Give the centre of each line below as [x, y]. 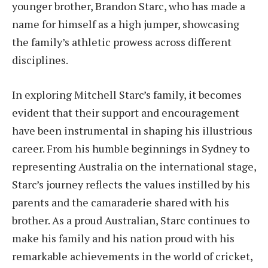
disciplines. [40, 60]
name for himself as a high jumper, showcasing [126, 24]
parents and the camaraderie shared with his [121, 202]
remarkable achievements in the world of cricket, [132, 256]
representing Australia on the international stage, [134, 166]
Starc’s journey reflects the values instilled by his [131, 184]
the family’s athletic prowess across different [122, 42]
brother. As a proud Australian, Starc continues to [131, 220]
